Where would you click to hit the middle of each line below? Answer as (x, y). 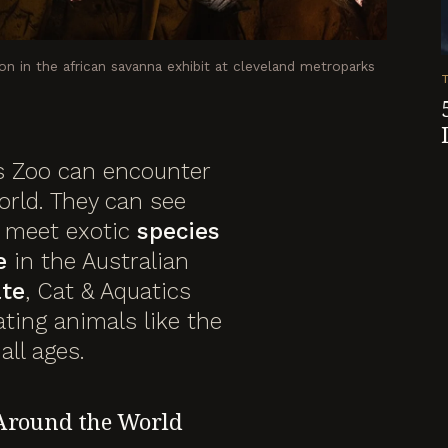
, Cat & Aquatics (108, 291)
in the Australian (98, 261)
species (178, 231)
